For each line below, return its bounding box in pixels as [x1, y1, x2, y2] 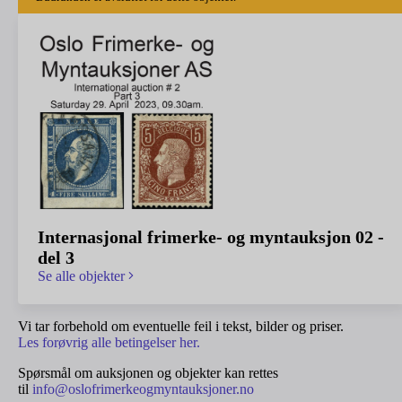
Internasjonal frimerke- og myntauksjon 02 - [38, 226, 384, 247]
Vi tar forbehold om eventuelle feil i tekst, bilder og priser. [18, 318, 344, 334]
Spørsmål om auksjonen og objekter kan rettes [18, 364, 278, 380]
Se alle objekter [38, 267, 128, 284]
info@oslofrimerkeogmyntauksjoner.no [32, 380, 254, 397]
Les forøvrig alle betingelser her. [18, 334, 200, 350]
